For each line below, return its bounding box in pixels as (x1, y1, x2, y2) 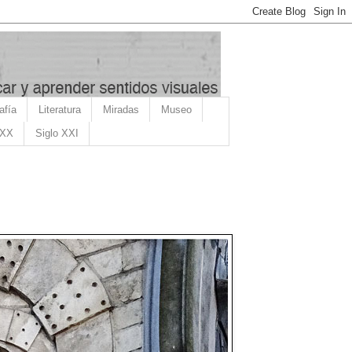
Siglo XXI (35, 127, 79, 140)
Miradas (102, 103, 139, 115)
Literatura (38, 103, 81, 115)
